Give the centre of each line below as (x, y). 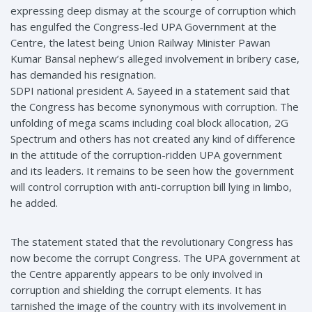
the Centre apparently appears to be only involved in (136, 274)
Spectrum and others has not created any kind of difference (153, 139)
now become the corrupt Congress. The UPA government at (155, 258)
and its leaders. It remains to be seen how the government (152, 171)
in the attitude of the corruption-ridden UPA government (146, 155)
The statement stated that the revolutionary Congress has (152, 242)
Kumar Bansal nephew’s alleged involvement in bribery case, (155, 58)
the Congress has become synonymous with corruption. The (155, 107)
